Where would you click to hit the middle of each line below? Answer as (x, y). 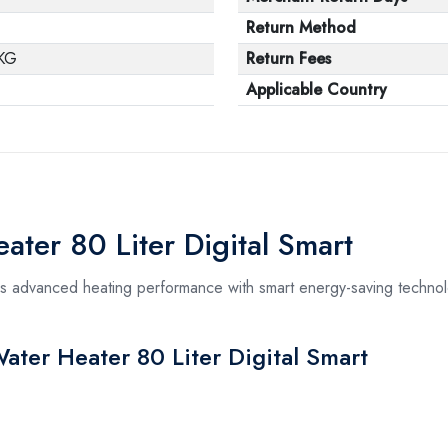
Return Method (301, 27)
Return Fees (288, 58)
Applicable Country (316, 89)
